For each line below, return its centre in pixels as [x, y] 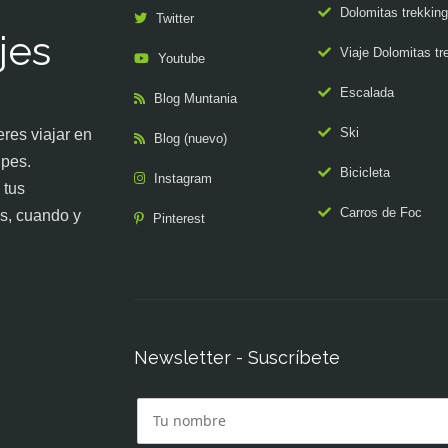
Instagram [183, 178]
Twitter [175, 18]
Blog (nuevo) [190, 138]
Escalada [366, 92]
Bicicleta [364, 172]
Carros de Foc [380, 212]
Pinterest [179, 218]
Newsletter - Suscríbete [237, 357]
